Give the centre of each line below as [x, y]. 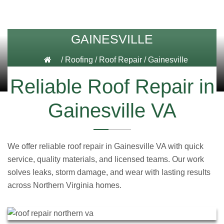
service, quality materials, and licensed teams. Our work [106, 159]
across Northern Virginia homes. [64, 185]
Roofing [79, 60]
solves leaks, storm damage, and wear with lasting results [109, 172]
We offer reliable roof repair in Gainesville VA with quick [105, 146]
